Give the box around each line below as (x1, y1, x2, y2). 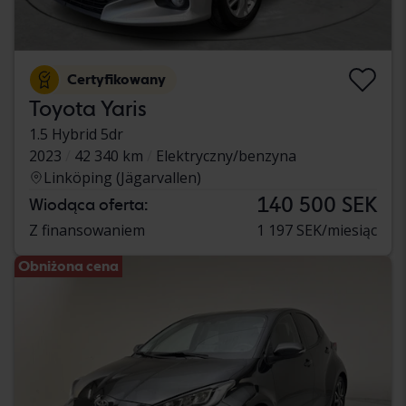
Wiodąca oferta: (29, 195, 148, 215)
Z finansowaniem (29, 220, 145, 241)
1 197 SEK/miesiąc (256, 220, 377, 241)
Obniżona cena (18, 257, 119, 275)
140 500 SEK (257, 191, 377, 218)
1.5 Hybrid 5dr (29, 124, 123, 145)
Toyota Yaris (29, 95, 147, 122)
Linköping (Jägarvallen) (43, 168, 201, 188)
